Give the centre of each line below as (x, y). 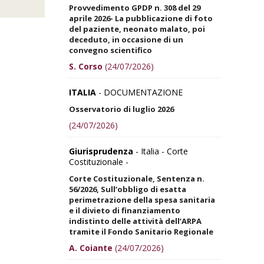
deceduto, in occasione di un (126, 39)
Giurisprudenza (101, 151)
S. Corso (86, 66)
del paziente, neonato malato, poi (137, 29)
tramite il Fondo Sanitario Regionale (141, 231)
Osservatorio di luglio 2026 (121, 109)
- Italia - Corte (161, 151)
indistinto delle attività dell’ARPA (135, 221)
